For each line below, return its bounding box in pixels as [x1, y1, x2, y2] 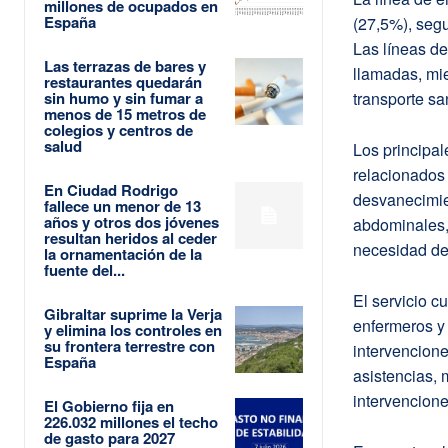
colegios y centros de [44, 118, 193, 141]
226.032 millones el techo [44, 410, 218, 433]
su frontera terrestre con [44, 334, 215, 357]
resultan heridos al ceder [44, 226, 217, 249]
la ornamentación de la [44, 242, 202, 265]
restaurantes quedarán [44, 70, 202, 93]
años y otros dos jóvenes [44, 210, 219, 233]
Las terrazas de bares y [44, 54, 206, 77]
